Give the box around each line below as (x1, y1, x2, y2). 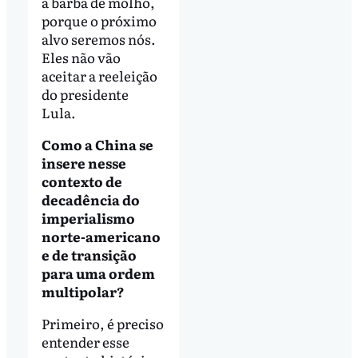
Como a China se (41, 133, 153, 154)
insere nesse (41, 152, 126, 173)
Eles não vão (41, 46, 121, 67)
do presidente (41, 83, 129, 104)
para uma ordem (41, 262, 155, 283)
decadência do (41, 189, 140, 209)
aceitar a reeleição (41, 65, 157, 86)
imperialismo (41, 207, 135, 228)
